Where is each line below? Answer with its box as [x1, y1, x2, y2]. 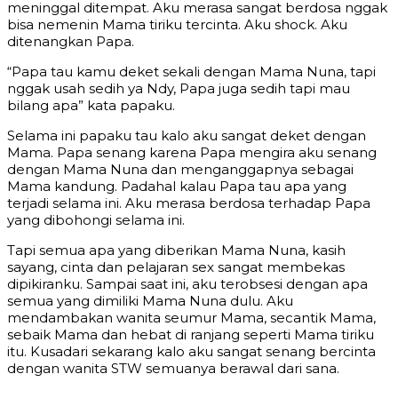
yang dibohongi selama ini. [7, 211, 185, 229]
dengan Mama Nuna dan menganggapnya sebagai [7, 161, 354, 179]
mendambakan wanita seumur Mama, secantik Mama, [7, 309, 376, 327]
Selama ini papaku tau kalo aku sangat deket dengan [7, 127, 366, 145]
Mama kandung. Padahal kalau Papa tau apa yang [7, 178, 346, 195]
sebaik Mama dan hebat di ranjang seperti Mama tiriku [7, 326, 374, 344]
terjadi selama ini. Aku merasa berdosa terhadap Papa [7, 195, 370, 212]
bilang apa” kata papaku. [7, 97, 175, 115]
